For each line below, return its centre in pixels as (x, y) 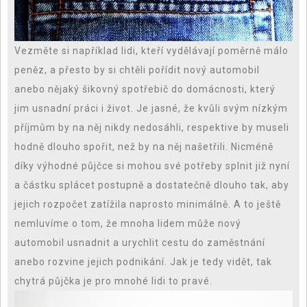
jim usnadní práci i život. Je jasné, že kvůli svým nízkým (151, 109)
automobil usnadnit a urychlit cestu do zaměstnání (140, 243)
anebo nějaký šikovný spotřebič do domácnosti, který (145, 89)
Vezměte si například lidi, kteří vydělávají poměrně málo (151, 51)
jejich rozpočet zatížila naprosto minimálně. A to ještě (148, 205)
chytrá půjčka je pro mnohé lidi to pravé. (113, 281)
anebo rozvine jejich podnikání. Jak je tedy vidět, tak (143, 262)
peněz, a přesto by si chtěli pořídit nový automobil (137, 70)
